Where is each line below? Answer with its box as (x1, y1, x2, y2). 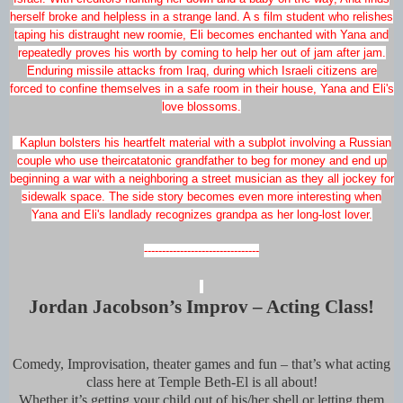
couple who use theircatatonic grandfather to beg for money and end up (16, 154, 387, 168)
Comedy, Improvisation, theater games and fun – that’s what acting (13, 356, 390, 372)
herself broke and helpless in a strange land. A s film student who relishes (10, 10, 393, 24)
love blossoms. (162, 100, 241, 114)
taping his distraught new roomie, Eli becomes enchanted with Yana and (14, 28, 389, 42)
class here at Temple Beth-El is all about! (85, 374, 318, 390)
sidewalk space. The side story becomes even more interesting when (22, 190, 381, 204)
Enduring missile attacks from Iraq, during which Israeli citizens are (26, 64, 377, 78)
